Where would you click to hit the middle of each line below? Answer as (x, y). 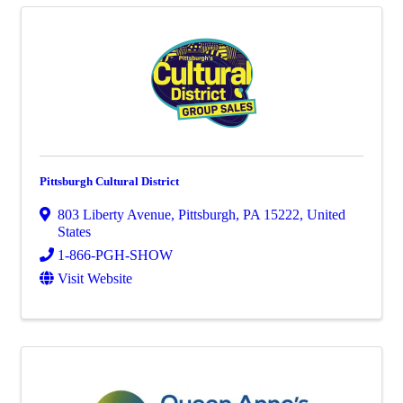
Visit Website (95, 278)
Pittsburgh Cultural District (109, 181)
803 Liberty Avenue (114, 215)
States (74, 232)
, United (322, 215)
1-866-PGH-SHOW (115, 255)
